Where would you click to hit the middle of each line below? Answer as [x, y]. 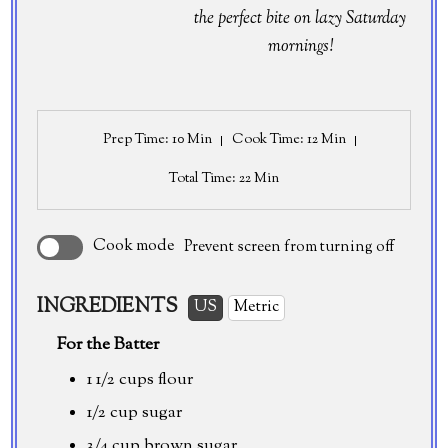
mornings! [300, 47]
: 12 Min [322, 139]
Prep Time [133, 139]
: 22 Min [255, 178]
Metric [257, 307]
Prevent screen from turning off [290, 246]
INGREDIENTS [108, 307]
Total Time [200, 178]
